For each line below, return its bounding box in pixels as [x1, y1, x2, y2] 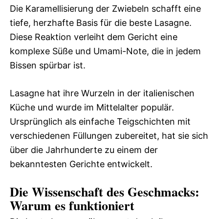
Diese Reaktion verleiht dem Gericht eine [10, 32, 177, 43]
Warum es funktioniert [10, 196, 134, 215]
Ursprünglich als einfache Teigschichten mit [10, 116, 191, 127]
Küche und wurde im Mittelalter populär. [10, 102, 174, 113]
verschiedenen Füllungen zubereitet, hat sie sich [10, 131, 208, 141]
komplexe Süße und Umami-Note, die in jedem [10, 46, 201, 57]
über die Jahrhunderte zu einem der [10, 145, 158, 155]
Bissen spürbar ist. [10, 60, 86, 71]
